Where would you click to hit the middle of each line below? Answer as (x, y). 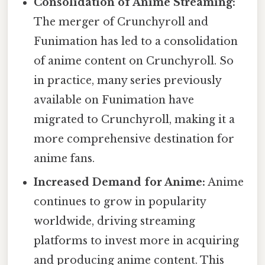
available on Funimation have (114, 100)
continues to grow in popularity (120, 201)
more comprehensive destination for (134, 139)
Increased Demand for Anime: (120, 182)
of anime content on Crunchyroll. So (134, 61)
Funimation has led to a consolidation (136, 41)
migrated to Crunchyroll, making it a (135, 119)
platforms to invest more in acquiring (137, 240)
